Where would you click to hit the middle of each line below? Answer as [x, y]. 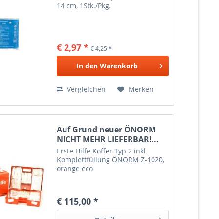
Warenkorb [119, 66]
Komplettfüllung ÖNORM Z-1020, [111, 160]
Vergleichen [86, 89]
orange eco [75, 169]
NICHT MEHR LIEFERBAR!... [108, 140]
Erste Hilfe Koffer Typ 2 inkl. [102, 151]
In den [87, 66]
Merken [141, 89]
